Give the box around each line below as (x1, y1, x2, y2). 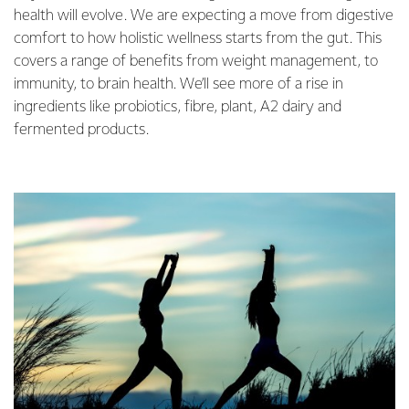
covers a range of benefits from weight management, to (14, 54, 378, 69)
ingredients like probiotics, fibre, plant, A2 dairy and (14, 100, 341, 115)
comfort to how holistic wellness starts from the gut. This (14, 31, 382, 47)
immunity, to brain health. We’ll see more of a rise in (14, 77, 343, 92)
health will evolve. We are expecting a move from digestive (14, 8, 393, 24)
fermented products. (14, 122, 149, 138)
